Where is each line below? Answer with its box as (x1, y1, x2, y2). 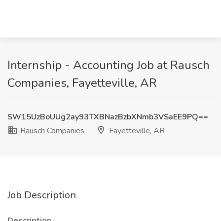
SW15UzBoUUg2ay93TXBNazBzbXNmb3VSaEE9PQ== (7, 111, 208, 122)
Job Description (7, 188, 76, 202)
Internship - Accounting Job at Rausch (7, 57, 210, 73)
